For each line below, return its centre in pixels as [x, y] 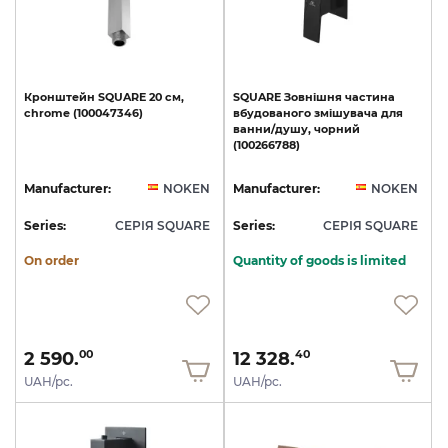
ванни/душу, [271, 128]
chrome [47, 112]
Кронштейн [59, 96]
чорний [336, 128]
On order [51, 260]
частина [369, 96]
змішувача [345, 112]
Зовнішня [312, 96]
